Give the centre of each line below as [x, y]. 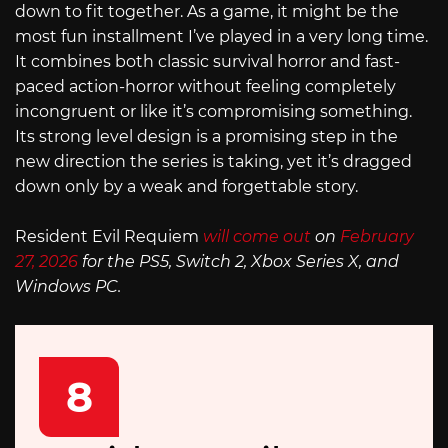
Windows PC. [68, 287]
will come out [257, 237]
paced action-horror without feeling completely [205, 86]
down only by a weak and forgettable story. [186, 186]
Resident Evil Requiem [107, 237]
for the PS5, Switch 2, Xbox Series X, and [238, 262]
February [377, 237]
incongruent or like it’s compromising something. [213, 111]
